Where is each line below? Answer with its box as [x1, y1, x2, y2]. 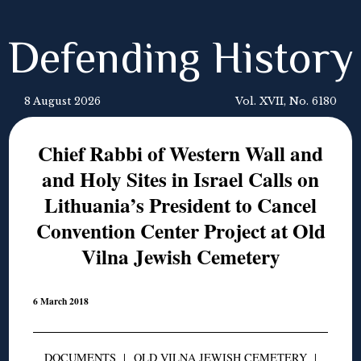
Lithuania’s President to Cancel [44, 190, 317, 220]
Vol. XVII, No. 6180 [235, 95, 337, 107]
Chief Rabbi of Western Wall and [38, 139, 323, 168]
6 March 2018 [33, 294, 89, 309]
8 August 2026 [24, 95, 101, 107]
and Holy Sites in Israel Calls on [42, 164, 319, 194]
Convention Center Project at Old [35, 216, 326, 246]
